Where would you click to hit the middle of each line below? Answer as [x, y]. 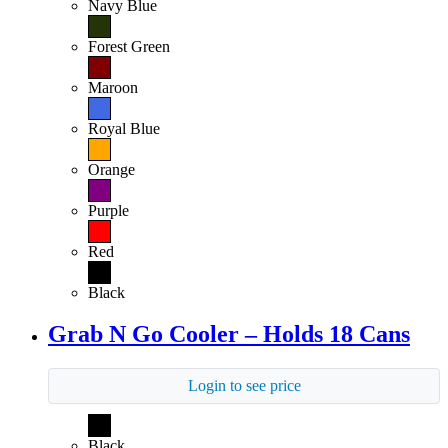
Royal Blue [124, 128]
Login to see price [244, 386]
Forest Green [129, 46]
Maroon [113, 87]
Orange [111, 169]
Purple [108, 210]
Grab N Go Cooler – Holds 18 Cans [229, 334]
